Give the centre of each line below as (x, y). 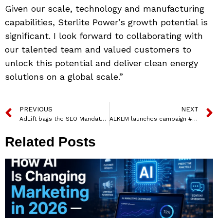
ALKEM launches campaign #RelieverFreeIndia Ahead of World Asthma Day (195, 118)
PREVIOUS (36, 109)
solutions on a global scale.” (64, 76)
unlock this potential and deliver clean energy (101, 63)
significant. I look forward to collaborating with (104, 36)
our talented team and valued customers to (98, 49)
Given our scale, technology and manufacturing (105, 8)
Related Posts (50, 142)
